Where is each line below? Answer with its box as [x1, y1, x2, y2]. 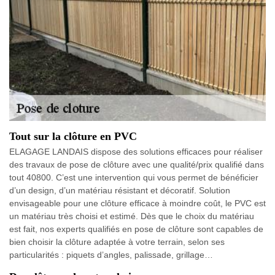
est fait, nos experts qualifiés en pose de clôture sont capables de [9, 223, 263, 234]
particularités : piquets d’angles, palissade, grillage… [9, 249, 213, 260]
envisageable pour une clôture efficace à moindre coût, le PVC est [9, 198, 266, 208]
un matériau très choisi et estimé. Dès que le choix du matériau [9, 211, 254, 221]
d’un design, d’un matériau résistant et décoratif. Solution [9, 185, 230, 195]
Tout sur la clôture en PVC [9, 130, 137, 142]
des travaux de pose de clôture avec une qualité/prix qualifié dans [9, 159, 264, 169]
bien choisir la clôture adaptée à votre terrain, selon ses [9, 236, 225, 247]
